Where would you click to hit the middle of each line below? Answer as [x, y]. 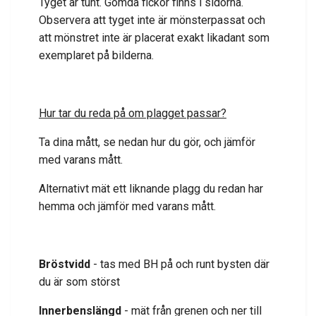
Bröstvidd [65, 265]
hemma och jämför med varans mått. [127, 207]
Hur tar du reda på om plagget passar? [133, 114]
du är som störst [79, 282]
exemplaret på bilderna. [96, 56]
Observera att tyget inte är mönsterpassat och [152, 20]
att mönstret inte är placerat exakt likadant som [154, 38]
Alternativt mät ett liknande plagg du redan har [151, 189]
